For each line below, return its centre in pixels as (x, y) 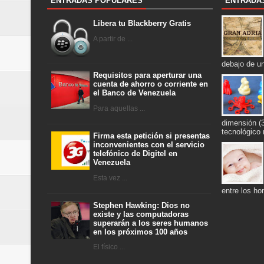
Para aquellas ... (119, 108)
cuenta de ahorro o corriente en (151, 84)
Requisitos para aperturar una (147, 75)
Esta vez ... (110, 178)
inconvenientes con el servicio (149, 145)
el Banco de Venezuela (134, 93)
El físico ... (109, 247)
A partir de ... (113, 39)
